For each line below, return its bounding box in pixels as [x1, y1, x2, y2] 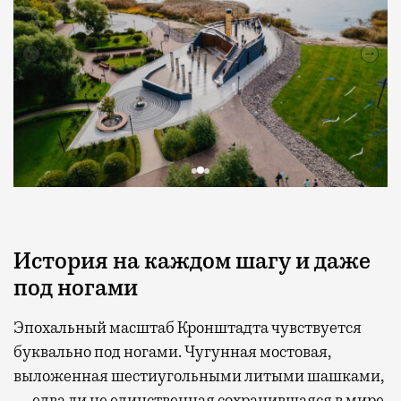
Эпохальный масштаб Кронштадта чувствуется [13, 317, 362, 337]
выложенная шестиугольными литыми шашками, [13, 365, 384, 386]
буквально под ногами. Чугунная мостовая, [13, 341, 331, 362]
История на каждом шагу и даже [13, 246, 371, 276]
